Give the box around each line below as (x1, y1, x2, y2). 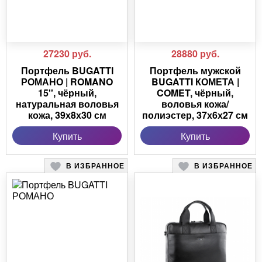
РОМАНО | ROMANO (21, 75, 113, 89)
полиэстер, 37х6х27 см (142, 108, 248, 122)
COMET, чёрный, (157, 86, 233, 100)
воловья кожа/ (161, 97, 229, 111)
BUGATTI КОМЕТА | (151, 75, 239, 89)
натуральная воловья (15, 97, 119, 111)
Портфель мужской (149, 64, 241, 78)
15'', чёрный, (37, 86, 96, 100)
